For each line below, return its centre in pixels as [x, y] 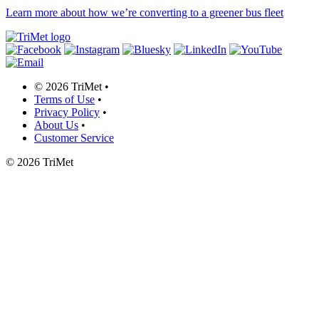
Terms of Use [64, 99]
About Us [56, 125]
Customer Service [74, 137]
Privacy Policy [67, 112]
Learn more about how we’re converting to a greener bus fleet [145, 12]
